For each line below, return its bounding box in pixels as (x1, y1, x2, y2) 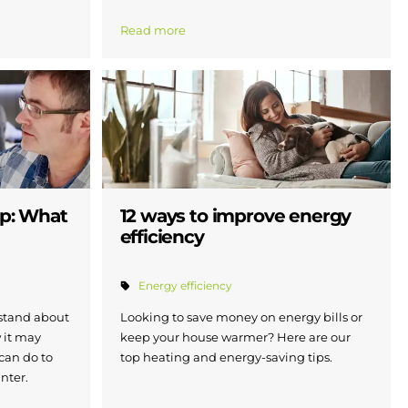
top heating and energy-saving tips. (119, 349, 332, 364)
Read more (119, 23, 186, 38)
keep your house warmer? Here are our (119, 329, 351, 344)
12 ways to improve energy (119, 205, 352, 228)
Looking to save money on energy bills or (119, 309, 362, 324)
